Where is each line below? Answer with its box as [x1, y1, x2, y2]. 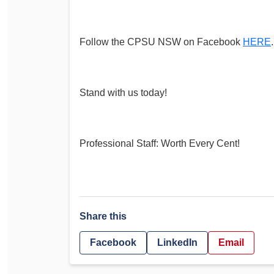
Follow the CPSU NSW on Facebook [80, 36, 243, 47]
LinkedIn [157, 237, 198, 248]
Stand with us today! [80, 87, 167, 98]
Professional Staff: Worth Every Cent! [80, 138, 240, 149]
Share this [80, 210, 127, 221]
